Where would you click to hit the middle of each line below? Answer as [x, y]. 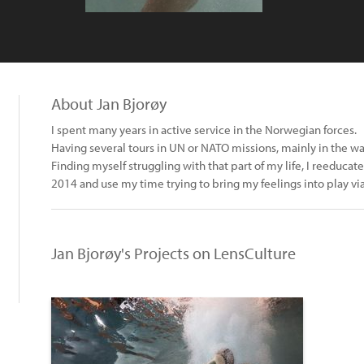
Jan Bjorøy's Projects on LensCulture [173, 253]
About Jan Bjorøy [109, 104]
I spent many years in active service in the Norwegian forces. [204, 130]
